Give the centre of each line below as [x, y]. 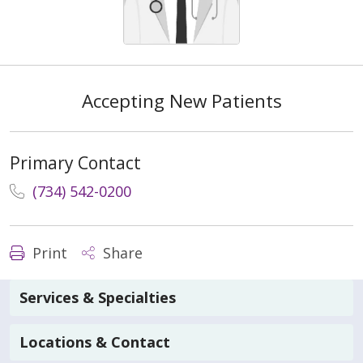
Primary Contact [75, 162]
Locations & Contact [95, 342]
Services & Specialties [98, 298]
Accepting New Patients [181, 100]
